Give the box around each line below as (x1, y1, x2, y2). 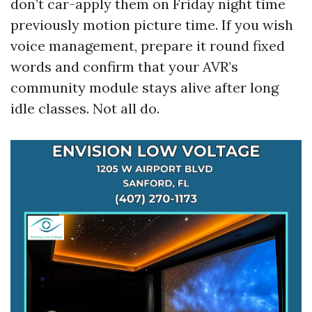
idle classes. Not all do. (10, 100, 159, 117)
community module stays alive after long (10, 79, 279, 96)
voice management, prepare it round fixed (10, 37, 285, 54)
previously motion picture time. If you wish (10, 16, 293, 33)
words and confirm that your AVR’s (10, 58, 238, 75)
